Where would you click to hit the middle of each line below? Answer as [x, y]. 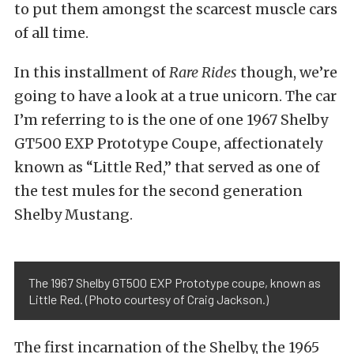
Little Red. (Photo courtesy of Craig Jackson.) [149, 299]
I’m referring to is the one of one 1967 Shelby [171, 120]
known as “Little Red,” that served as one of [167, 168]
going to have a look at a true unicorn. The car [175, 96]
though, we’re [287, 73]
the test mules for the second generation [158, 191]
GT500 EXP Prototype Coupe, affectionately [168, 144]
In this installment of [92, 73]
